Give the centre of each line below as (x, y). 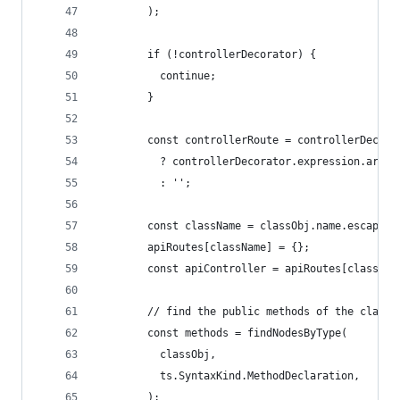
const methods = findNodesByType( (222, 333)
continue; (157, 76)
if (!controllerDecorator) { (207, 54)
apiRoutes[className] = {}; (204, 247)
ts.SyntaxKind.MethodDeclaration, (229, 376)
